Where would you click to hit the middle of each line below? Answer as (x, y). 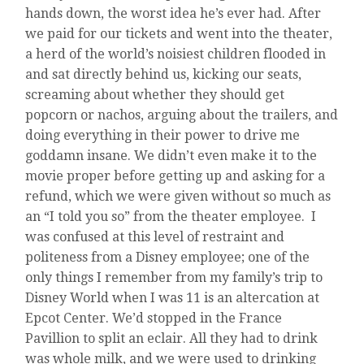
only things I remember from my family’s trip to (174, 278)
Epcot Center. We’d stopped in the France (154, 318)
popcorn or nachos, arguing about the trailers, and (182, 115)
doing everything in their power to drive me (163, 136)
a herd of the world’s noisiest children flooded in (176, 54)
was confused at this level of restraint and (155, 237)
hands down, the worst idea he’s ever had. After (173, 14)
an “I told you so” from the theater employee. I (171, 217)
